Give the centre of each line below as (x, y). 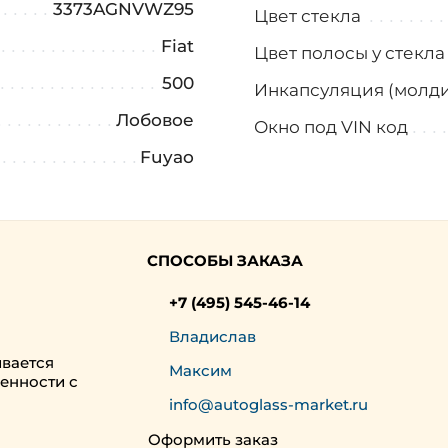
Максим (201, 370)
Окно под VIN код (331, 127)
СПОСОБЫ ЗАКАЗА (224, 261)
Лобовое (155, 119)
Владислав (213, 336)
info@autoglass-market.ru (269, 404)
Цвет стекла (309, 16)
